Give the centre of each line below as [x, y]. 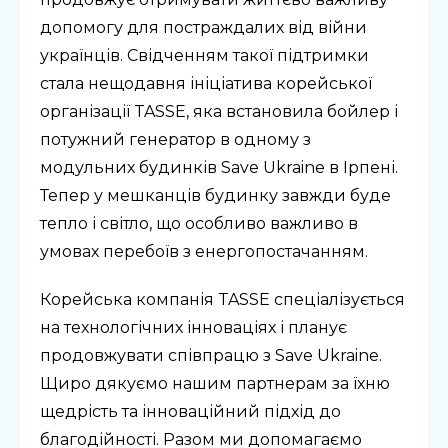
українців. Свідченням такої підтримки [204, 55]
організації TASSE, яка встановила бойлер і [219, 111]
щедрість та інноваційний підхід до [190, 411]
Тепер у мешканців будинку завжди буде [215, 195]
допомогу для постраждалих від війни [203, 27]
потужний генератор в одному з [175, 139]
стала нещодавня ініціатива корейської [206, 83]
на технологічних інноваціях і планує [193, 327]
